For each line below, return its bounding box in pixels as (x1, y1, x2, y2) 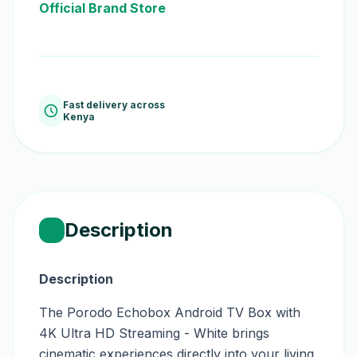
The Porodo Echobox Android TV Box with (39, 304, 300, 320)
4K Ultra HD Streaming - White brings (39, 324, 269, 341)
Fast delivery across (63, 98, 166, 111)
